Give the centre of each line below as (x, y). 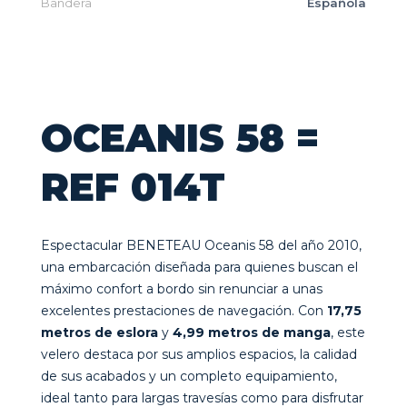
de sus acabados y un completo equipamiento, (189, 376)
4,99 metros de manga (252, 333)
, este (348, 333)
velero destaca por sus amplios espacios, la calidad (199, 354)
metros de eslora (99, 333)
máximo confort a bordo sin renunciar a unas (182, 289)
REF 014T (133, 187)
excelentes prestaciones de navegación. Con (184, 311)
